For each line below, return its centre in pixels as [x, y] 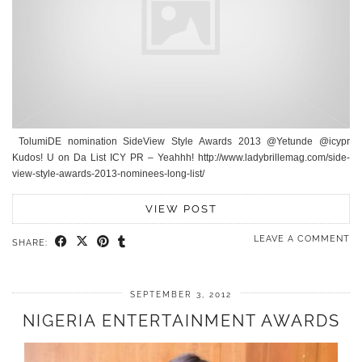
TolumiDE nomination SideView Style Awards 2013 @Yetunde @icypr [181, 142]
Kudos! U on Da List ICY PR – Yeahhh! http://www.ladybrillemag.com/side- [181, 158]
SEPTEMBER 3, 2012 [181, 295]
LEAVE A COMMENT [302, 239]
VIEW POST [181, 209]
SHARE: [32, 243]
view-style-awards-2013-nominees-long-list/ [108, 174]
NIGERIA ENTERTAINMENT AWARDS [181, 321]
